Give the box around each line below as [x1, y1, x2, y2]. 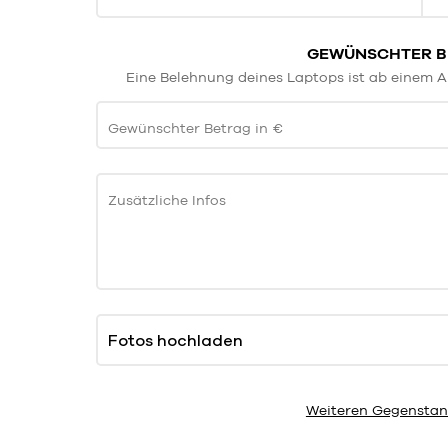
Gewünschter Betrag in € [108, 119, 283, 136]
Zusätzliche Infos [108, 191, 226, 208]
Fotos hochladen [108, 330, 243, 349]
